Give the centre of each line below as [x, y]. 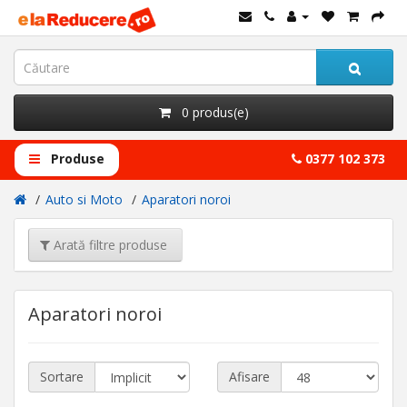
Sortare [62, 377]
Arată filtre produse [110, 244]
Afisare [249, 377]
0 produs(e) [215, 112]
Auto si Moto [84, 199]
